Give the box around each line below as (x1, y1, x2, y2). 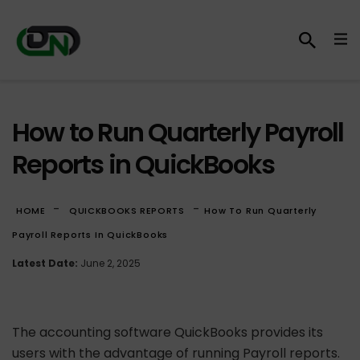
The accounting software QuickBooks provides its (12, 323, 323, 342)
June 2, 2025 (78, 256, 141, 271)
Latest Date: (12, 256, 78, 271)
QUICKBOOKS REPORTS (69, 203, 185, 217)
